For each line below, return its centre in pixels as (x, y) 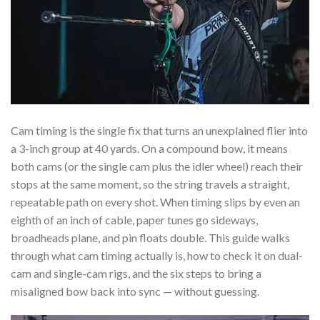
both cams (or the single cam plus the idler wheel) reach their (157, 166)
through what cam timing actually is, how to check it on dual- (157, 255)
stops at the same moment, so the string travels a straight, (150, 184)
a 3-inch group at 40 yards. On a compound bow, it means (149, 148)
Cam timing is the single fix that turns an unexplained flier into (159, 130)
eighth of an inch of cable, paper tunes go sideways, (134, 219)
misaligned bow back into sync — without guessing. (135, 291)
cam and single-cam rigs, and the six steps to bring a (136, 273)
